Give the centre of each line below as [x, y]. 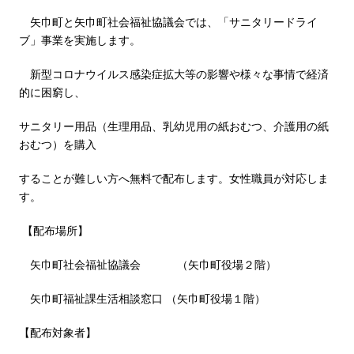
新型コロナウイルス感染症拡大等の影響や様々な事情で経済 [174, 73]
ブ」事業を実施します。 [80, 40]
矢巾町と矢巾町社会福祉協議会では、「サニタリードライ [168, 21]
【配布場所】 [54, 230]
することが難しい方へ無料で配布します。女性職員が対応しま [174, 178]
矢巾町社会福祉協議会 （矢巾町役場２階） [148, 264]
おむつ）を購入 [58, 144]
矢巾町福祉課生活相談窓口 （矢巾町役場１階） [142, 298]
